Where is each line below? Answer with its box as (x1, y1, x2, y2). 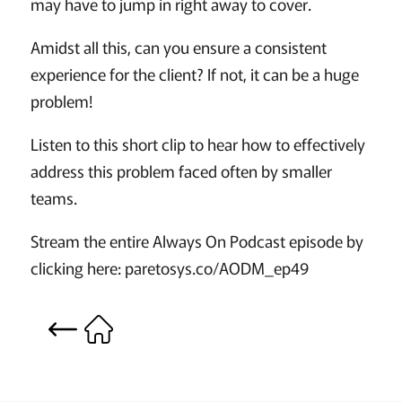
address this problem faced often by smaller (30, 159, 332, 183)
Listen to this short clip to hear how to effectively (30, 132, 365, 156)
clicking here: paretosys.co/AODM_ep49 (30, 256, 309, 280)
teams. (30, 186, 77, 210)
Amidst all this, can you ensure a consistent (30, 35, 327, 59)
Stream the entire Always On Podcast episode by (30, 229, 363, 253)
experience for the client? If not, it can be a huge (30, 62, 359, 86)
